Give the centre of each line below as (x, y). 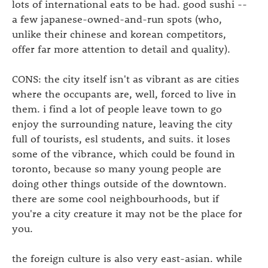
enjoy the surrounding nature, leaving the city (122, 123)
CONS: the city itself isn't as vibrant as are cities (126, 78)
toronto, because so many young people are (117, 168)
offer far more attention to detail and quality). (121, 48)
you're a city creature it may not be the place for (127, 213)
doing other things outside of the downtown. (119, 183)
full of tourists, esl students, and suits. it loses (121, 138)
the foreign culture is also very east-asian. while (127, 258)
